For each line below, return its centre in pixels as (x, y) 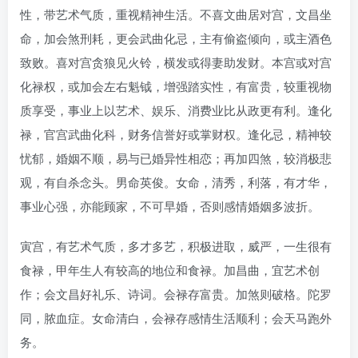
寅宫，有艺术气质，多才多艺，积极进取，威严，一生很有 (176, 245)
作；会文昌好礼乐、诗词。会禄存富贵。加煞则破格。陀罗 (176, 293)
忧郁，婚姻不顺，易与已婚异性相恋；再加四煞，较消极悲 (176, 157)
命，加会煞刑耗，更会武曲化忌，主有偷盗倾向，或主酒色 (176, 38)
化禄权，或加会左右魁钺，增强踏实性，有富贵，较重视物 (176, 86)
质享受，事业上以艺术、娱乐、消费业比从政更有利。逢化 (176, 109)
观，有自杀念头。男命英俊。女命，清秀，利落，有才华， (176, 181)
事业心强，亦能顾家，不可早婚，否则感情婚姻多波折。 (170, 205)
